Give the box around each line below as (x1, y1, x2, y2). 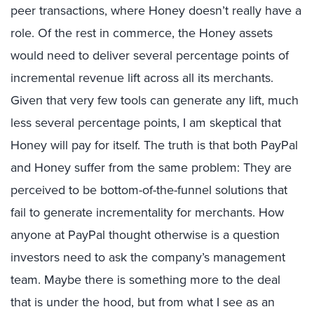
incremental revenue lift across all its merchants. (11, 69, 273, 87)
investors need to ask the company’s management (11, 248, 285, 266)
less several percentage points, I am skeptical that (11, 114, 281, 132)
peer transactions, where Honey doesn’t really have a (11, 1, 301, 20)
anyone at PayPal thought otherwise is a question (11, 226, 280, 244)
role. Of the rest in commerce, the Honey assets (11, 24, 273, 42)
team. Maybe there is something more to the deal (11, 271, 280, 289)
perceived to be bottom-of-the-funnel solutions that (11, 181, 287, 199)
